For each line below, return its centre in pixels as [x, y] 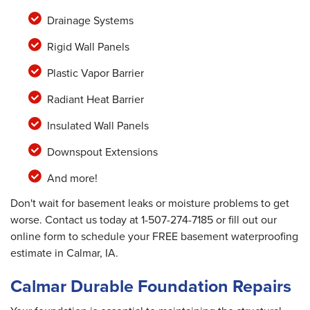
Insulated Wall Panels [98, 126]
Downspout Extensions [102, 152]
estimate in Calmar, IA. [64, 253]
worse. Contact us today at [76, 220]
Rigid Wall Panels [88, 47]
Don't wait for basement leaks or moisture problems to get [150, 203]
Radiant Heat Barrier [95, 100]
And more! [72, 179]
